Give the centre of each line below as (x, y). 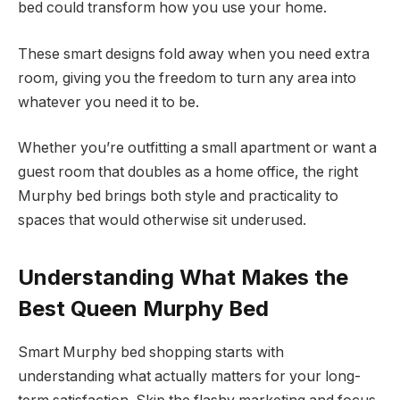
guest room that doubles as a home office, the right (188, 172)
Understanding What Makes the (183, 277)
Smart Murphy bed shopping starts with (151, 352)
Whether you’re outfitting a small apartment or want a (197, 148)
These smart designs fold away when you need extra (194, 54)
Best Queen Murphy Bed (143, 308)
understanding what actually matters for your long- (189, 376)
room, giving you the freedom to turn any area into (187, 78)
